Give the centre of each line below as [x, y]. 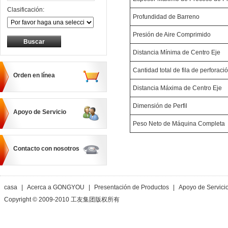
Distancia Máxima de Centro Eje [177, 88]
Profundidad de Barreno [166, 17]
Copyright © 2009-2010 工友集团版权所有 [62, 199]
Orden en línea [34, 75]
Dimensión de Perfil [160, 106]
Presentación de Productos [132, 187]
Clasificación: [26, 10]
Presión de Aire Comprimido [172, 35]
